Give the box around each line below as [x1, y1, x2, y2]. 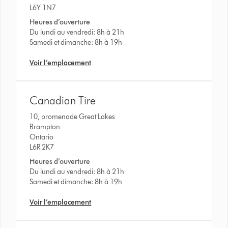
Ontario [30, 132, 54, 141]
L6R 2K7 [30, 142, 54, 152]
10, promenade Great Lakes [30, 112, 117, 121]
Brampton [30, 122, 62, 131]
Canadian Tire [30, 93, 96, 107]
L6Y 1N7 [30, 3, 56, 12]
